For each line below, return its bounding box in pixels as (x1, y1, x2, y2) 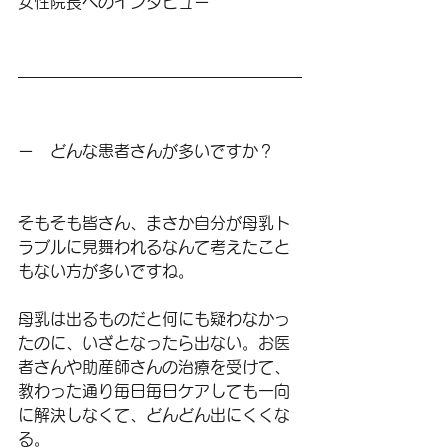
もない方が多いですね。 (18, 263, 194, 279)
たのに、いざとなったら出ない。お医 (18, 335, 290, 351)
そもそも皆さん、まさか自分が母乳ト (18, 215, 290, 231)
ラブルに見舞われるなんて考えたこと (18, 239, 290, 255)
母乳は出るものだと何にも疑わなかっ (18, 311, 290, 327)
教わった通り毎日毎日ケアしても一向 (18, 383, 290, 399)
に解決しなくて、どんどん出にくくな (18, 407, 290, 423)
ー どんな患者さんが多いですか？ (18, 143, 274, 159)
